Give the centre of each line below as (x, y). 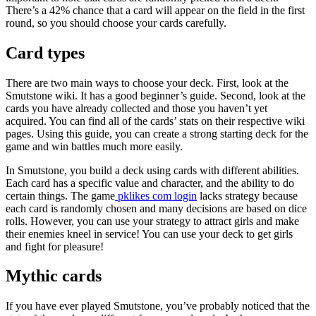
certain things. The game (60, 195)
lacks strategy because (247, 195)
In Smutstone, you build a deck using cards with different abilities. (152, 170)
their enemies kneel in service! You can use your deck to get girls (149, 233)
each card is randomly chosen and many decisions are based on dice (156, 208)
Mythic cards (54, 276)
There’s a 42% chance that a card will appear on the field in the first (155, 10)
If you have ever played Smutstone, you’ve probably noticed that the (158, 306)
